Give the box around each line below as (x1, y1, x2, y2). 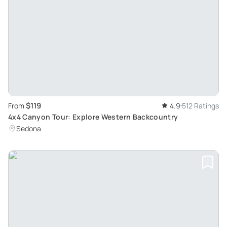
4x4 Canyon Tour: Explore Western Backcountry (8, 112, 178, 122)
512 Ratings (182, 101, 219, 111)
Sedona (16, 124, 41, 134)
